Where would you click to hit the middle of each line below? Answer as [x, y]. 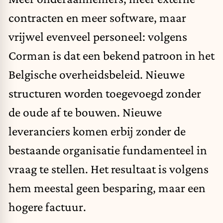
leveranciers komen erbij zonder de [97, 131]
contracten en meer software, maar [97, 17]
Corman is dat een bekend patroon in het [111, 55]
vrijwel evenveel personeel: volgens [98, 36]
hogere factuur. [47, 206]
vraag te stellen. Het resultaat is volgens [109, 168]
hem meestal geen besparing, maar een [107, 187]
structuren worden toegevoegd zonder [105, 93]
